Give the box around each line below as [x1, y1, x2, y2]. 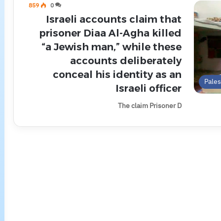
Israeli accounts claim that [46, 13, 182, 25]
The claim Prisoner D [118, 101, 182, 111]
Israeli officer [115, 82, 182, 94]
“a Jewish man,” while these [41, 41, 182, 53]
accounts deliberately [70, 55, 182, 67]
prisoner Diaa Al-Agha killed [39, 27, 182, 39]
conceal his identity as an [53, 69, 182, 80]
